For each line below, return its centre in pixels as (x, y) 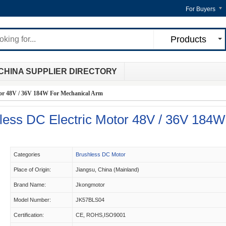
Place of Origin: (32, 169)
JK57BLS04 (90, 200)
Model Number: (32, 200)
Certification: (29, 215)
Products (188, 39)
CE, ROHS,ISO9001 (101, 215)
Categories (27, 154)
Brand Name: (30, 185)
